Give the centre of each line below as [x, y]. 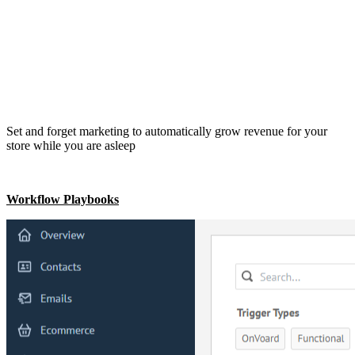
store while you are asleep [71, 145]
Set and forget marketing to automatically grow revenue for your [167, 131]
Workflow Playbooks [63, 199]
